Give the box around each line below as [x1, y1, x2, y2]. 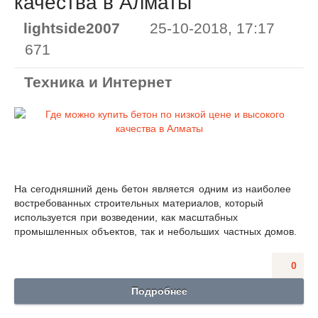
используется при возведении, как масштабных [14, 212, 238, 224]
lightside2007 [23, 20, 120, 37]
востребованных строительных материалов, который [14, 197, 264, 209]
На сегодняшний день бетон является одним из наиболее [14, 183, 291, 195]
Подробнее [131, 285, 187, 297]
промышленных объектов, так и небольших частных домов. [14, 226, 297, 238]
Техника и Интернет [24, 74, 172, 91]
